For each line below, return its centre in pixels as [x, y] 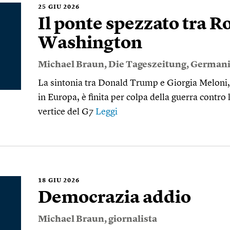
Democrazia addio [114, 198]
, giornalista [131, 219]
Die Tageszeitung [147, 65]
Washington [90, 44]
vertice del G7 [67, 112]
